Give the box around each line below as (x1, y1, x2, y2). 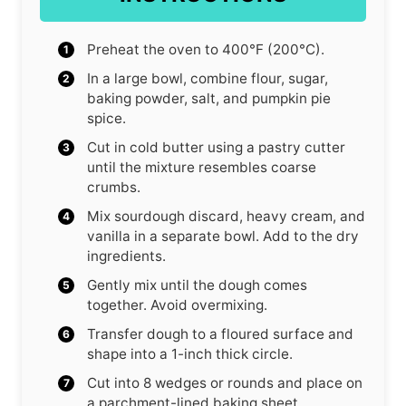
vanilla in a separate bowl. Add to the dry (87, 227, 359, 245)
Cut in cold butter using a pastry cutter (87, 138, 345, 156)
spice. (87, 109, 126, 127)
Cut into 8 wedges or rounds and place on (87, 373, 362, 391)
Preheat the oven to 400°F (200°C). (87, 40, 324, 58)
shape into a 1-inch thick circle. (87, 344, 293, 362)
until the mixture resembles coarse (87, 158, 316, 176)
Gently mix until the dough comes (87, 275, 307, 294)
